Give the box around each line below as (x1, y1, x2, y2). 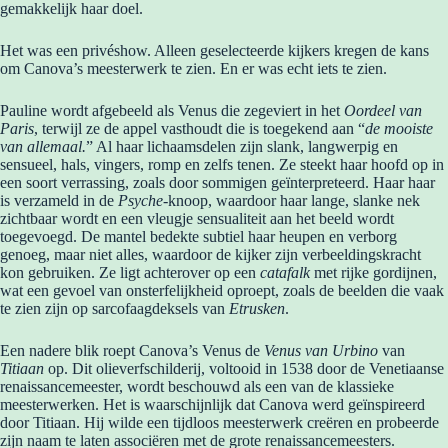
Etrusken (229, 299, 285, 317)
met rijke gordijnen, (310, 263, 437, 281)
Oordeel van (344, 101, 422, 119)
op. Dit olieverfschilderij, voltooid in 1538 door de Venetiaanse (44, 359, 444, 377)
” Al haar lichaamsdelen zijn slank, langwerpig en (86, 137, 398, 155)
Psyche (118, 191, 163, 209)
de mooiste (365, 119, 433, 137)
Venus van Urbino (264, 341, 378, 359)
